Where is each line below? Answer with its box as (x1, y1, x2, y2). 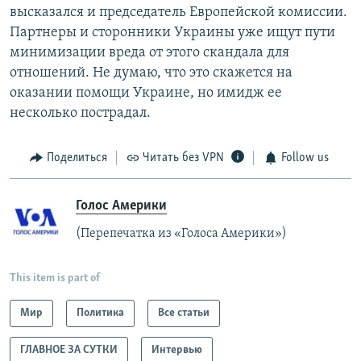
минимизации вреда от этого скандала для (10, 45, 289, 61)
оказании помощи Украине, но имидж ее (10, 85, 282, 102)
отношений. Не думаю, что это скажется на (10, 65, 293, 81)
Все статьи (158, 306, 210, 319)
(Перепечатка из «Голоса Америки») (76, 226, 287, 240)
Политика (77, 306, 124, 319)
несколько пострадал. (10, 106, 151, 122)
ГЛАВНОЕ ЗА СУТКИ (20, 343, 118, 356)
